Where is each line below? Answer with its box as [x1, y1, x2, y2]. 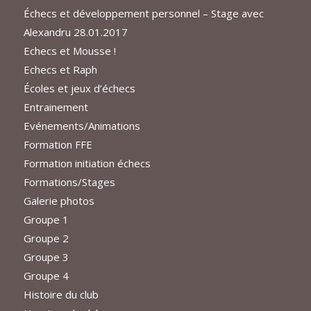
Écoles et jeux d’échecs [23, 81, 135, 96]
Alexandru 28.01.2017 [23, 25, 128, 40]
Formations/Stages [23, 175, 115, 190]
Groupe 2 [23, 231, 69, 246]
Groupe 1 [23, 212, 69, 227]
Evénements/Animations [23, 119, 140, 133]
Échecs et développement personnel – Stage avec [23, 6, 264, 21]
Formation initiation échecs [23, 156, 151, 171]
